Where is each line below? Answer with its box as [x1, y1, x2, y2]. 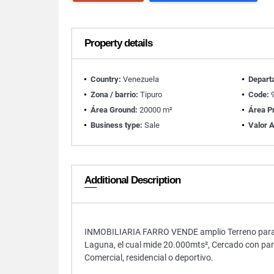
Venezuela [121, 75, 159, 84]
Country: [91, 75, 121, 84]
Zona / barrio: [91, 90, 138, 99]
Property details [84, 37, 152, 49]
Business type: [91, 120, 143, 130]
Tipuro [138, 90, 162, 99]
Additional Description [84, 174, 180, 186]
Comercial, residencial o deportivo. [84, 253, 215, 262]
